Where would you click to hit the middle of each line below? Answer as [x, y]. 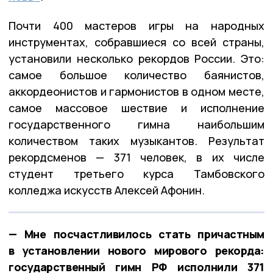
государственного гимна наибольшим [136, 124]
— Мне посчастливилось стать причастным [136, 234]
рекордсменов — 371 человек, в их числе [136, 157]
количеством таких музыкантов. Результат [136, 140]
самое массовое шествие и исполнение [136, 108]
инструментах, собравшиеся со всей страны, [136, 42]
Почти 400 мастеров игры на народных [136, 25]
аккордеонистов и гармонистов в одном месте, [136, 91]
